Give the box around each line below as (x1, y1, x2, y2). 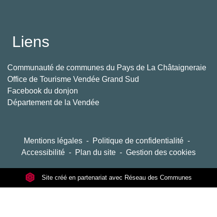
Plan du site (75, 148, 116, 156)
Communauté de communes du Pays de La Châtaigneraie (7, 63, 206, 72)
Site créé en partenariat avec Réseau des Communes (40, 173, 192, 181)
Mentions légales (23, 136, 82, 145)
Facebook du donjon (7, 86, 78, 95)
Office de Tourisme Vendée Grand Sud (7, 75, 139, 83)
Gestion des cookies (126, 148, 196, 156)
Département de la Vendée (7, 98, 99, 107)
